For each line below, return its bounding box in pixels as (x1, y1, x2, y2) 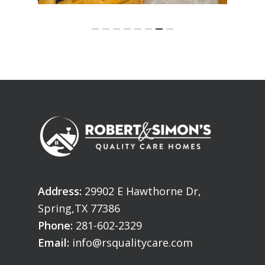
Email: (38, 235, 69, 250)
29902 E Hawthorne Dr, (82, 184, 201, 199)
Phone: (38, 218, 73, 233)
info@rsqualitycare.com (72, 235, 193, 250)
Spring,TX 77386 (38, 201, 120, 216)
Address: (38, 184, 82, 199)
